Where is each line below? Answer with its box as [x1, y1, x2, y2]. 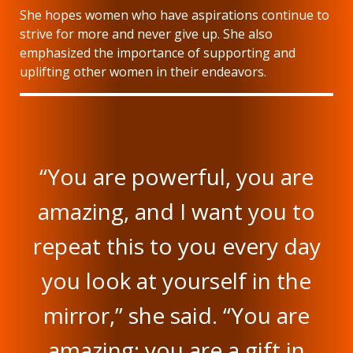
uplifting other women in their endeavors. [20, 63, 266, 81]
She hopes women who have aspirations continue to [20, 6, 329, 24]
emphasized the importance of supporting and [20, 44, 295, 62]
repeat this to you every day [32, 231, 321, 262]
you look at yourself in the [42, 266, 311, 296]
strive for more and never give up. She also [20, 25, 273, 43]
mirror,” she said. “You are [43, 300, 310, 331]
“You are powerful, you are [39, 162, 314, 192]
